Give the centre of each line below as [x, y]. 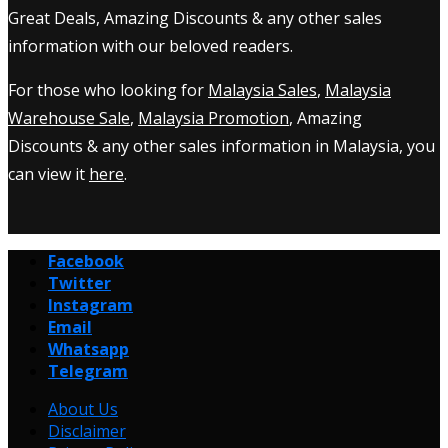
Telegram [88, 370]
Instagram [90, 304]
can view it [48, 173]
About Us [83, 408]
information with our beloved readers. [150, 45]
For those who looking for [108, 89]
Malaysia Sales [262, 89]
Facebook [86, 260]
